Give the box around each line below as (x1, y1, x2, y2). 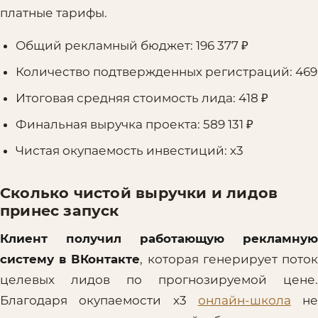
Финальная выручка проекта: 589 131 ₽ (16, 117, 254, 132)
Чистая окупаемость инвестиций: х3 (16, 143, 244, 158)
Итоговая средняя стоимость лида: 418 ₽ (16, 91, 269, 106)
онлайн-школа (197, 292, 291, 307)
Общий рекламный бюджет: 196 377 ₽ (16, 38, 249, 53)
